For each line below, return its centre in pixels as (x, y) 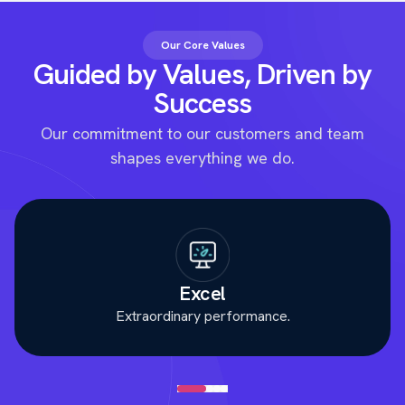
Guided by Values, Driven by (202, 74)
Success (202, 103)
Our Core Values (202, 45)
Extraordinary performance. (202, 316)
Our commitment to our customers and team (202, 133)
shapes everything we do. (202, 157)
